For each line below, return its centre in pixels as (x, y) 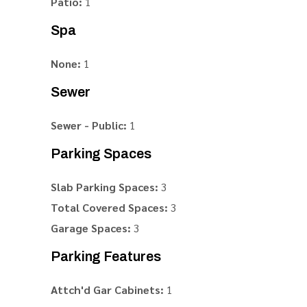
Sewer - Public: (89, 125)
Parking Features (106, 256)
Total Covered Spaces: (109, 207)
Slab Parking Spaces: (105, 187)
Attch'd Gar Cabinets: (107, 290)
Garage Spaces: (91, 228)
